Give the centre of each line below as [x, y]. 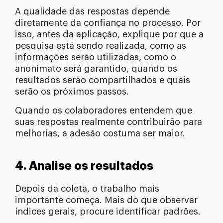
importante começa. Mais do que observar [106, 200]
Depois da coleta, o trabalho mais [87, 188]
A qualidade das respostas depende [92, 11]
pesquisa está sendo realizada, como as [101, 46]
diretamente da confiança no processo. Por [108, 23]
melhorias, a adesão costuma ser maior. [100, 133]
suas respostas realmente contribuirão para [109, 122]
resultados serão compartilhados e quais [103, 80]
